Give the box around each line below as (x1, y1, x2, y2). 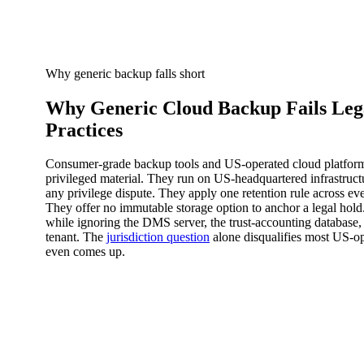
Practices (45, 119, 123, 141)
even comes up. (45, 245, 125, 259)
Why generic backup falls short (45, 66, 205, 80)
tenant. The (45, 230, 106, 245)
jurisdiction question (106, 230, 210, 245)
